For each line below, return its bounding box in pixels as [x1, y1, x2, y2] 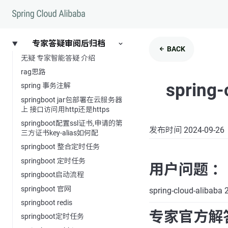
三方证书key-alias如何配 [21, 129, 98, 137]
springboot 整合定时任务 [21, 142, 100, 151]
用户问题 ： [149, 160, 226, 178]
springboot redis [21, 198, 72, 207]
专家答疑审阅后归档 [32, 39, 105, 49]
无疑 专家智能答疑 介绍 [21, 53, 95, 62]
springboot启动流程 [21, 170, 84, 179]
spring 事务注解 [21, 81, 71, 90]
